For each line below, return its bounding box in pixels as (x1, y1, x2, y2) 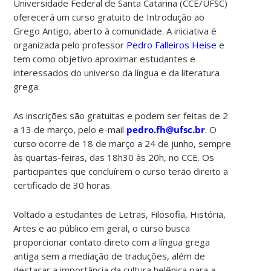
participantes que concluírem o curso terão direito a (13, 165, 229, 177)
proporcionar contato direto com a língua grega (13, 235, 211, 248)
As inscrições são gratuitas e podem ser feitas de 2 (13, 109, 229, 122)
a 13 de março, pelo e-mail (13, 123, 127, 135)
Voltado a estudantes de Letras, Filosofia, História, (13, 207, 226, 220)
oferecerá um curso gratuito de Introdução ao (13, 10, 205, 23)
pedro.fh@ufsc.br (126, 123, 206, 135)
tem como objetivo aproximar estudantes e (13, 52, 196, 65)
